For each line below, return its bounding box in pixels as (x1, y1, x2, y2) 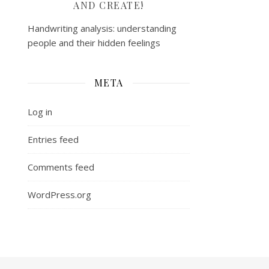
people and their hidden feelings (28, 37, 160, 49)
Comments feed (28, 161, 94, 173)
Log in (28, 106, 52, 118)
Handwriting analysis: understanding (28, 22, 177, 34)
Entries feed (28, 133, 79, 145)
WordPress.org (28, 189, 91, 201)
